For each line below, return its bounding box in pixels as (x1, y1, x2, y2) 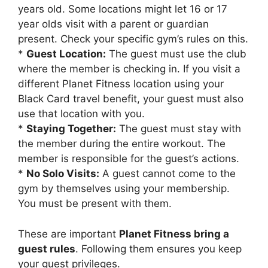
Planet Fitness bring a (119, 227, 229, 240)
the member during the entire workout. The (18, 138, 226, 150)
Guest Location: (26, 48, 106, 60)
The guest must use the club (106, 48, 246, 60)
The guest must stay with (116, 123, 241, 135)
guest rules (18, 242, 75, 255)
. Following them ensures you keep (75, 242, 242, 255)
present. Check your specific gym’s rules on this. (18, 33, 248, 45)
